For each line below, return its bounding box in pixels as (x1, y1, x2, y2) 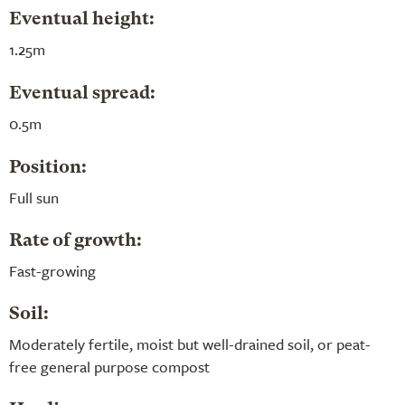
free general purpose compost (9, 354, 210, 378)
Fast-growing (9, 259, 96, 282)
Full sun (9, 185, 59, 209)
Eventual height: (9, 10, 155, 29)
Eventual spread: (9, 84, 155, 103)
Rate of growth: (9, 231, 142, 250)
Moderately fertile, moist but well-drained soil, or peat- (9, 332, 371, 355)
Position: (9, 158, 87, 177)
